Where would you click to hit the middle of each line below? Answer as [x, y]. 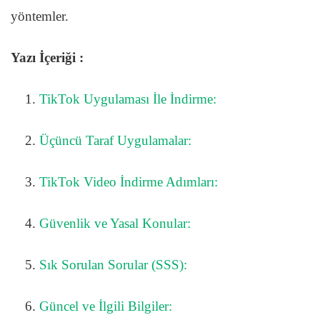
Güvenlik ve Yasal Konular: [115, 223]
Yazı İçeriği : [47, 57]
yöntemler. [40, 16]
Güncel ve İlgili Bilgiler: [106, 306]
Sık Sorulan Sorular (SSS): [113, 264]
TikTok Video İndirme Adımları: [129, 181]
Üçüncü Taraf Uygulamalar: [115, 140]
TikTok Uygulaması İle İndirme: [128, 99]
